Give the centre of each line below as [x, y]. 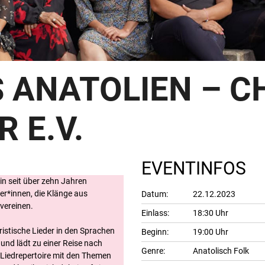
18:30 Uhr [211, 213]
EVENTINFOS [194, 169]
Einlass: [155, 213]
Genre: [153, 251]
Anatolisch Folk [221, 251]
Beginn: [155, 232]
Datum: [155, 194]
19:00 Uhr [211, 232]
